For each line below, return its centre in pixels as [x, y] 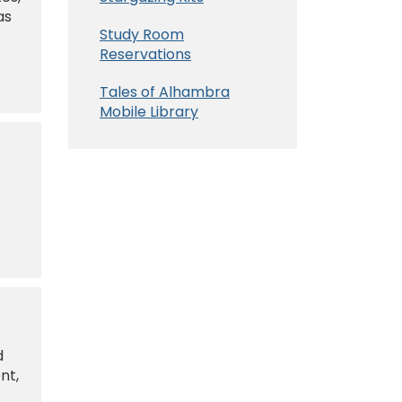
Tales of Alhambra [165, 92]
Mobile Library [149, 111]
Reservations [145, 54]
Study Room [142, 34]
